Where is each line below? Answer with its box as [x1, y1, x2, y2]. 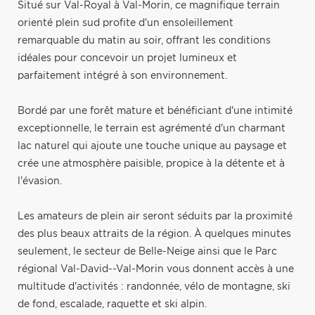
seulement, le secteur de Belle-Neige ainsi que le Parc [18, 246, 277, 257]
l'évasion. [18, 176, 62, 186]
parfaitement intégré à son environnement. [18, 70, 227, 81]
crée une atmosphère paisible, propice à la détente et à [18, 158, 285, 169]
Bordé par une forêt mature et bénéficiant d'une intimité [18, 105, 292, 116]
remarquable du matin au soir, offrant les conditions [18, 35, 271, 46]
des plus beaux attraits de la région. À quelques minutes [18, 229, 291, 239]
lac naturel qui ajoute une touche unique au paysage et [18, 141, 287, 151]
